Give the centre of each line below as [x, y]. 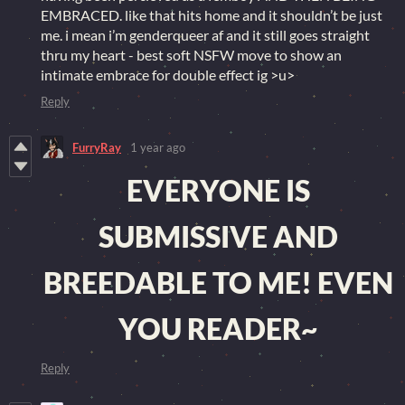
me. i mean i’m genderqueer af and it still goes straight [205, 35]
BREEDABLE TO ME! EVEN [218, 283]
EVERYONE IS [218, 190]
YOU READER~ [218, 329]
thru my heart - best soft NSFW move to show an [191, 55]
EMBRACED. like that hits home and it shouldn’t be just [212, 15]
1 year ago [158, 147]
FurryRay [97, 147]
